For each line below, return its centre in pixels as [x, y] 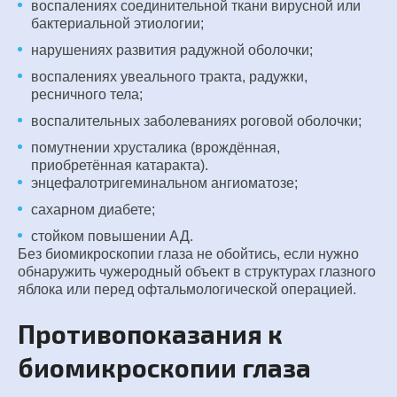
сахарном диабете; [93, 210]
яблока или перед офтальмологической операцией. [187, 289]
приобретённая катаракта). [120, 165]
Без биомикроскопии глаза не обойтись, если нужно [188, 254]
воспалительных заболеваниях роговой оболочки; [196, 121]
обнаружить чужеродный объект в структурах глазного [197, 272]
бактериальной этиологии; [117, 23]
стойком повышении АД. [112, 236]
